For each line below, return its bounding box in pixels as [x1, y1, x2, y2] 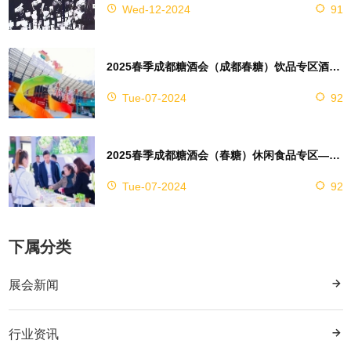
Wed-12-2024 [121, 2, 190, 16]
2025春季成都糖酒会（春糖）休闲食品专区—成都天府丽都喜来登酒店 [328, 148, 340, 161]
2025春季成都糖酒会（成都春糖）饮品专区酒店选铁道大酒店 [328, 60, 340, 73]
